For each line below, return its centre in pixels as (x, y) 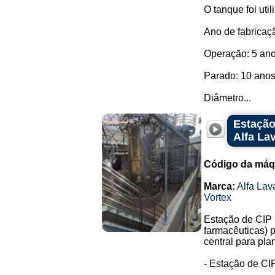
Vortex (218, 197)
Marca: (219, 186)
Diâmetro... (227, 98)
